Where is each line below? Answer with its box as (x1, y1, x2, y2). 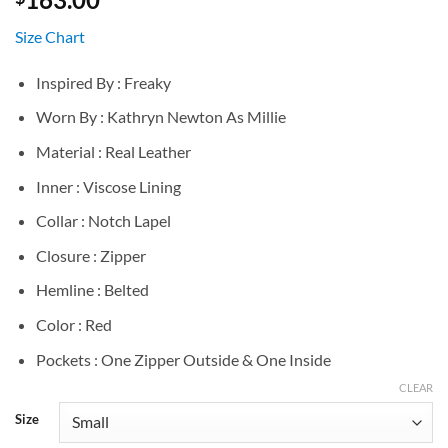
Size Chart (15, 26, 85, 46)
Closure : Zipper (35, 245, 146, 265)
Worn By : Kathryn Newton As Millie (35, 107, 286, 127)
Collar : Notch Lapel (35, 211, 171, 231)
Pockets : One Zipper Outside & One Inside (35, 349, 331, 369)
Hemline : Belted (35, 280, 149, 300)
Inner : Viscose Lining (35, 176, 181, 196)
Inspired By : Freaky (35, 72, 171, 92)
